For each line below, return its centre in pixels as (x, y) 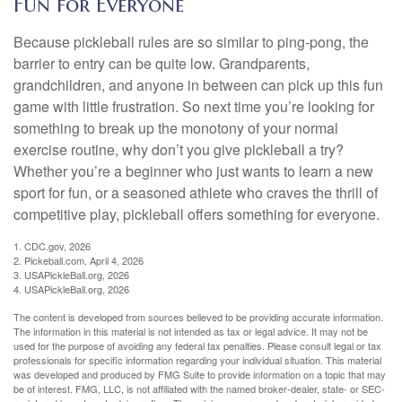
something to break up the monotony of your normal (176, 127)
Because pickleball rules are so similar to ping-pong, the (191, 41)
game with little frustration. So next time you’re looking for (194, 106)
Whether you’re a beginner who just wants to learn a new (193, 170)
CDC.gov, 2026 (57, 245)
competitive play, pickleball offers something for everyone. (197, 214)
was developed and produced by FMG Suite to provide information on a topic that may (200, 374)
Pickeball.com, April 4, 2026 (84, 260)
